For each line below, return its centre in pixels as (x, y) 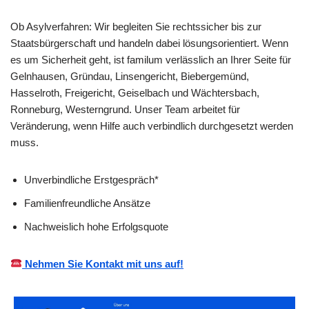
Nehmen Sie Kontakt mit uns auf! (103, 263)
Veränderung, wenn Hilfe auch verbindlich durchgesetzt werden (152, 126)
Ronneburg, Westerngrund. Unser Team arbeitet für (125, 109)
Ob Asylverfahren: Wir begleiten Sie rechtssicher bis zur (136, 26)
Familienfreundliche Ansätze (87, 203)
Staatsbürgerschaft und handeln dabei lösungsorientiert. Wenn (149, 43)
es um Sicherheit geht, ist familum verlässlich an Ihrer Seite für (151, 59)
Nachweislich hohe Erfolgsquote (96, 226)
